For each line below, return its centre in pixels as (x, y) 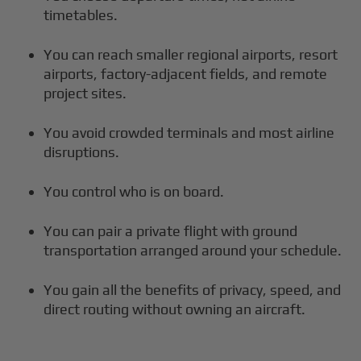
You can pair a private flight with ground (171, 230)
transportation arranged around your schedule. (193, 250)
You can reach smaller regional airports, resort (191, 54)
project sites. (85, 93)
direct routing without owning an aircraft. (175, 309)
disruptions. (82, 151)
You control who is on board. (134, 191)
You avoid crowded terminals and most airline (189, 132)
